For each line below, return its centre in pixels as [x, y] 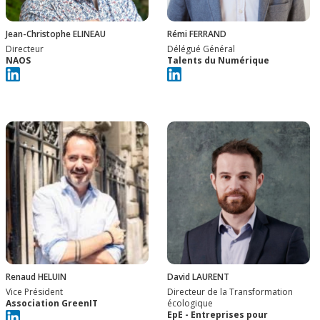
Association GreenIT [52, 304]
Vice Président [34, 292]
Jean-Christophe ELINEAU [56, 34]
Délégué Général [201, 49]
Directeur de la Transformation [230, 292]
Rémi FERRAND [197, 34]
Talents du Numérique [218, 60]
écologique [190, 304]
